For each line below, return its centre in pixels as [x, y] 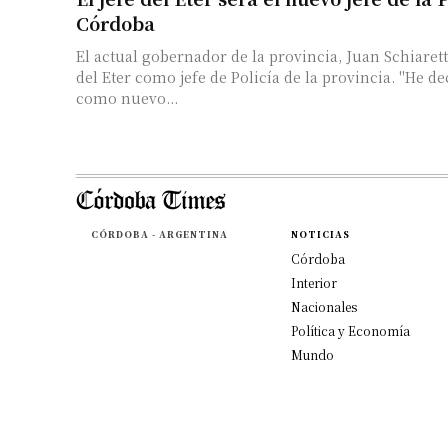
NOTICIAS [320, 234]
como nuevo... [127, 97]
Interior [313, 282]
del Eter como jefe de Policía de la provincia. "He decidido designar [237, 76]
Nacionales [323, 306]
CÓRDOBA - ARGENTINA [159, 234]
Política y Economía [350, 330]
